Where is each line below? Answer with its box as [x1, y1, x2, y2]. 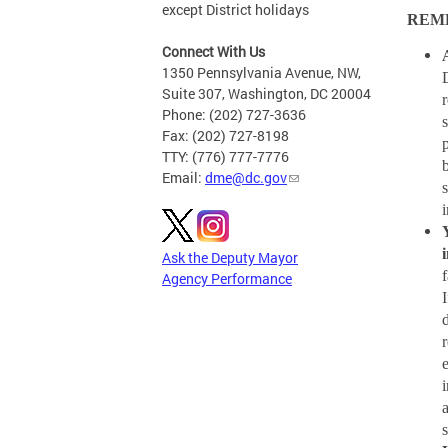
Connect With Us [162, 42, 265, 61]
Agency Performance [162, 269, 292, 288]
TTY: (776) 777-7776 [162, 147, 289, 166]
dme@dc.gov [205, 168, 287, 187]
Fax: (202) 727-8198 [162, 126, 289, 145]
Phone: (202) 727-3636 [162, 105, 306, 124]
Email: [162, 168, 205, 187]
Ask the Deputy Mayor [162, 248, 298, 267]
